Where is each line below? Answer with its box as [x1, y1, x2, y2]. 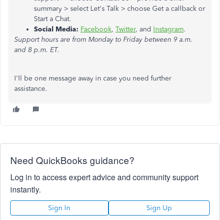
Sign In [48, 204, 71, 212]
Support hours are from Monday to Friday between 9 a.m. [14, 35, 192, 44]
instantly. [10, 184, 41, 195]
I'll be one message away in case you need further [14, 74, 171, 82]
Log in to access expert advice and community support [10, 171, 198, 183]
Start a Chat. [34, 15, 71, 23]
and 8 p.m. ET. [14, 46, 59, 54]
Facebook [81, 25, 111, 33]
